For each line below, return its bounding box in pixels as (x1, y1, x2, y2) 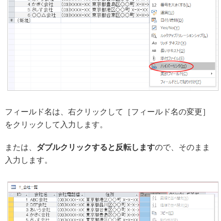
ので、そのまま (155, 143, 210, 151)
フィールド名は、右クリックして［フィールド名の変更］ (5, 107, 210, 116)
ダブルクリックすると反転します (37, 143, 155, 151)
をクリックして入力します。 (5, 120, 108, 129)
